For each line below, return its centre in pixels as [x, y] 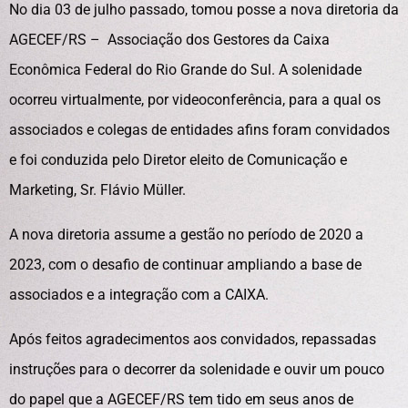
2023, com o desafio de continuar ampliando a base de [185, 265]
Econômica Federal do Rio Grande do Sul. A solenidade [185, 70]
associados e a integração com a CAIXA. [139, 295]
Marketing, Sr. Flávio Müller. [97, 190]
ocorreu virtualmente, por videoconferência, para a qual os [195, 100]
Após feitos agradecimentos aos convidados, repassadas [193, 339]
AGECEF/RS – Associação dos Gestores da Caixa [169, 40]
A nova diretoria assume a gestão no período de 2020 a [186, 235]
